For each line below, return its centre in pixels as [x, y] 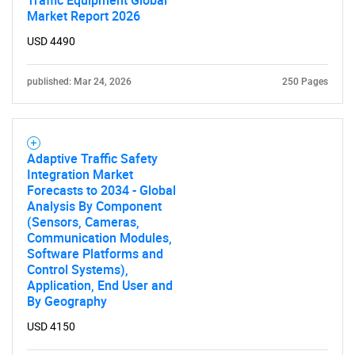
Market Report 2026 [84, 16]
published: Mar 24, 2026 [79, 82]
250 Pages [305, 82]
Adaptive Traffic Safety [92, 158]
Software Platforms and [95, 254]
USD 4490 [51, 41]
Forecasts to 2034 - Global [101, 190]
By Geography [67, 301]
